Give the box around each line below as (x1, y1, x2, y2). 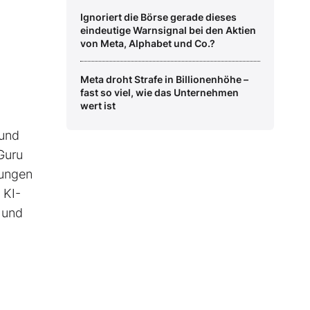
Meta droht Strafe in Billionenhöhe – (80, 73, 248, 86)
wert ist (80, 100, 116, 112)
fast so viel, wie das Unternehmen (80, 86, 239, 99)
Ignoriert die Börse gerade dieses (80, 11, 237, 24)
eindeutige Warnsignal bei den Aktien (80, 24, 256, 37)
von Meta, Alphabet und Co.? (80, 37, 215, 50)
